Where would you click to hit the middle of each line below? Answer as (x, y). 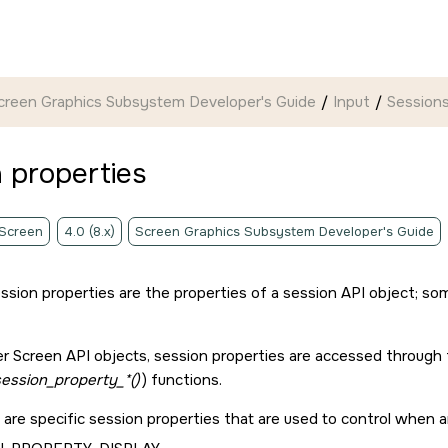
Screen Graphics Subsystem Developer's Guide (284, 231)
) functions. (181, 380)
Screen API (51, 356)
